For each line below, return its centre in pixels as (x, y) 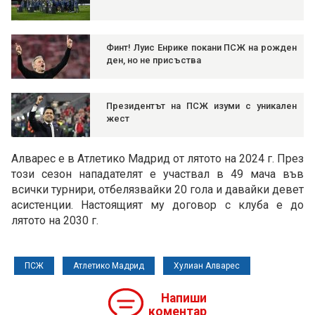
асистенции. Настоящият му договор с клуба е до (157, 205)
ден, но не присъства (154, 60)
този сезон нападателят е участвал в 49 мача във (157, 174)
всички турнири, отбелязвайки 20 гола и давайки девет (157, 190)
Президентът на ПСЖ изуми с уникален (201, 106)
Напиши (184, 298)
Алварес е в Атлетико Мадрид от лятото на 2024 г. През (157, 159)
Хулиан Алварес (207, 266)
